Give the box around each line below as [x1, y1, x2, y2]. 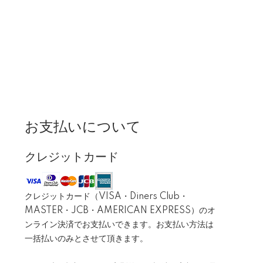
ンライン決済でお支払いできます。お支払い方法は [25, 220, 214, 230]
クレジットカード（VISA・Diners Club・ [25, 192, 188, 201]
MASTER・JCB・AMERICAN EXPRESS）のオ [25, 206, 215, 215]
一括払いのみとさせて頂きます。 [25, 234, 148, 244]
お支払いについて [25, 119, 141, 135]
